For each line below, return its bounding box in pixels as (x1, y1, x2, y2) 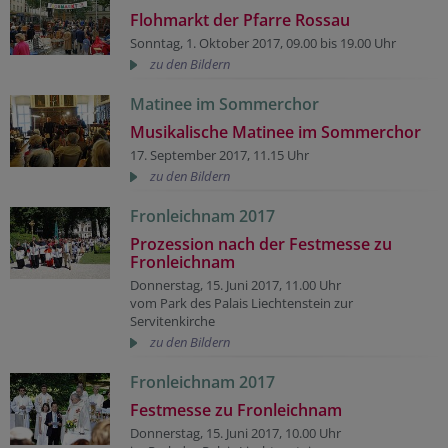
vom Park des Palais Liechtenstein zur (130, 293, 353, 312)
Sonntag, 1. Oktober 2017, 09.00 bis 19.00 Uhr (130, 33, 396, 52)
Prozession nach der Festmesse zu (130, 232, 392, 255)
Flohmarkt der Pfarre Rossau (130, 8, 350, 31)
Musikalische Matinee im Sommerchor (130, 120, 421, 143)
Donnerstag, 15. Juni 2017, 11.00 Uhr (130, 275, 341, 294)
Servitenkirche (130, 311, 215, 330)
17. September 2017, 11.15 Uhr (130, 145, 309, 164)
